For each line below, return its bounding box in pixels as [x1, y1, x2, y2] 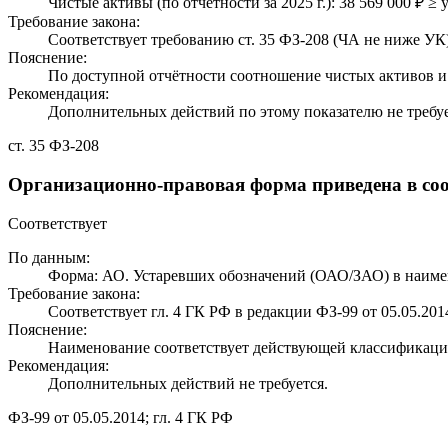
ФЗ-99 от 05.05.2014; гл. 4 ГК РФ [8, 408, 233, 426]
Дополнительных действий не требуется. [48, 374, 328, 392]
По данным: [8, 248, 90, 266]
